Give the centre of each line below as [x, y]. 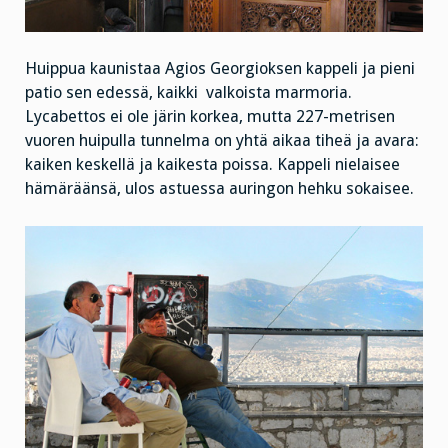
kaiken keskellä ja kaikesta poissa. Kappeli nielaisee [212, 164]
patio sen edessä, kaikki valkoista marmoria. [188, 92]
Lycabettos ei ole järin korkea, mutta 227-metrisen [210, 116]
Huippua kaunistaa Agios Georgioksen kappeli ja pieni [220, 68]
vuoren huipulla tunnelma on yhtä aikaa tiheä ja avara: [222, 140]
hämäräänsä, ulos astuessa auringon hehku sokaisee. [219, 188]
